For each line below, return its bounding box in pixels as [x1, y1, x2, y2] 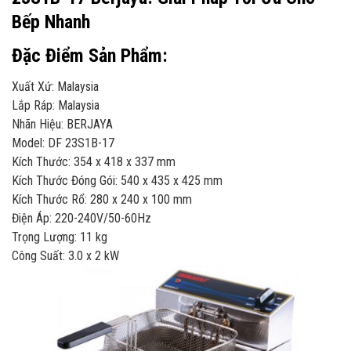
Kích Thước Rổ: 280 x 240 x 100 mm [12, 192, 192, 208]
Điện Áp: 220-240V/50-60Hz [12, 211, 151, 226]
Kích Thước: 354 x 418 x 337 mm [12, 154, 175, 170]
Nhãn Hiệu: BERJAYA [12, 117, 113, 132]
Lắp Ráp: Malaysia [12, 98, 100, 114]
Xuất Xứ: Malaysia [12, 79, 99, 95]
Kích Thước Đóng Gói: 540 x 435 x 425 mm [12, 173, 223, 189]
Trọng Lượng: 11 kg [12, 230, 107, 245]
